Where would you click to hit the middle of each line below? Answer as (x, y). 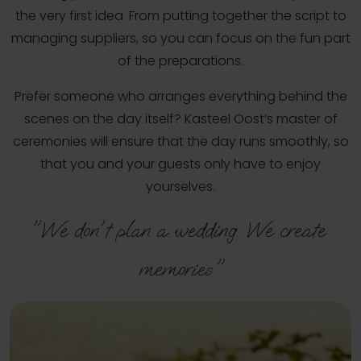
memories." (180, 268)
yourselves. (180, 186)
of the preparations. (180, 60)
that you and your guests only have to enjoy (180, 164)
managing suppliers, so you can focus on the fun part (180, 38)
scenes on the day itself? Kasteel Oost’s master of (180, 118)
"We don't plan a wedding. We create (177, 230)
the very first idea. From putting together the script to (180, 15)
